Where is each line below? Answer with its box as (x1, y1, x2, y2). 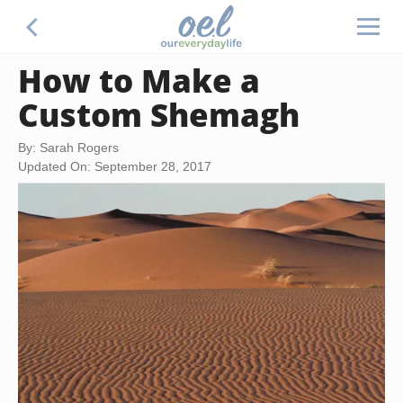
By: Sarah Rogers (18, 140, 119, 155)
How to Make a (18, 58, 260, 102)
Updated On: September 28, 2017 (18, 159, 211, 174)
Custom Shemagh (18, 93, 300, 136)
